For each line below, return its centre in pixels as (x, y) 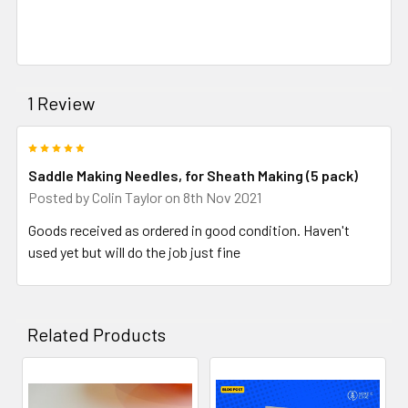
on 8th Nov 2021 (212, 197)
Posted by (60, 197)
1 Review (61, 102)
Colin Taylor (127, 197)
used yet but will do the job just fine (134, 251)
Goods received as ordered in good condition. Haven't (189, 229)
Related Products (97, 334)
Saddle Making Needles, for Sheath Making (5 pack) (193, 175)
